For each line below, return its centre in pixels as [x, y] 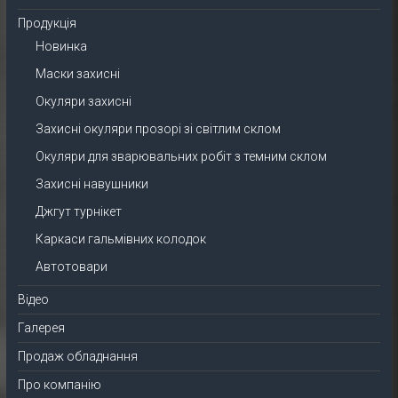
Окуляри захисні [83, 101]
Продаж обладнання [77, 356]
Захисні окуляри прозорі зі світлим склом [158, 129]
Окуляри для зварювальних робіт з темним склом [181, 156]
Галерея [41, 328]
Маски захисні [77, 74]
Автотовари [71, 267]
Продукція [47, 23]
